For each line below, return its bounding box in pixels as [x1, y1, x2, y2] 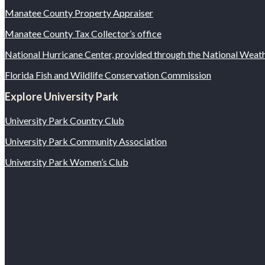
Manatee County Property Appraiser [5, 7, 153, 19]
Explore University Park [5, 90, 118, 104]
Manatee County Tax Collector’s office [5, 28, 161, 40]
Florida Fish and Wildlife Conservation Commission [5, 69, 211, 81]
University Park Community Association [5, 135, 167, 147]
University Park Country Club [5, 115, 124, 127]
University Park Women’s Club [5, 156, 128, 168]
